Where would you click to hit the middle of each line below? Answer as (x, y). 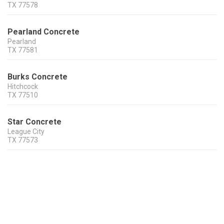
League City (26, 132)
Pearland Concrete (43, 32)
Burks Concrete (37, 77)
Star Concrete (34, 122)
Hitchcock (23, 87)
